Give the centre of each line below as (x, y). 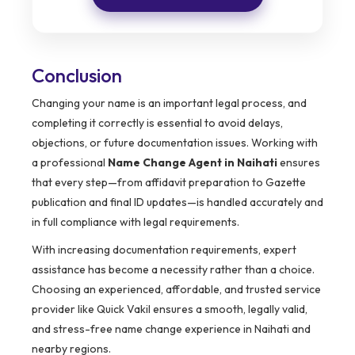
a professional (70, 163)
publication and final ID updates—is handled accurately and (177, 202)
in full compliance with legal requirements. (136, 222)
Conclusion (77, 76)
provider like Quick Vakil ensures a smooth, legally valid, (170, 309)
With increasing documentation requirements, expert (164, 250)
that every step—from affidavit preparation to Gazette (169, 183)
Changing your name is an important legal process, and (169, 103)
